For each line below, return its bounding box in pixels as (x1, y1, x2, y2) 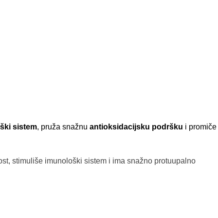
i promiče (185, 122, 217, 131)
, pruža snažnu (37, 122, 90, 131)
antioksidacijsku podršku (90, 122, 185, 131)
